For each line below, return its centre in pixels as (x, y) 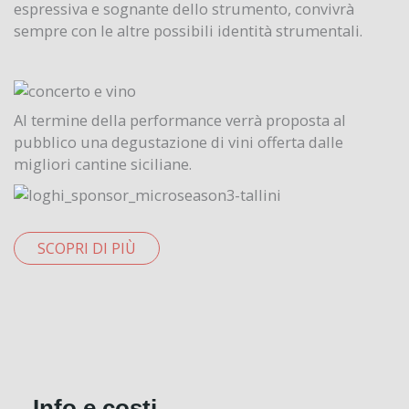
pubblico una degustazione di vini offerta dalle (178, 142)
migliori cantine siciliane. (103, 163)
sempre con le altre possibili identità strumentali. (188, 30)
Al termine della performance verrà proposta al (180, 120)
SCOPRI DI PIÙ (87, 248)
